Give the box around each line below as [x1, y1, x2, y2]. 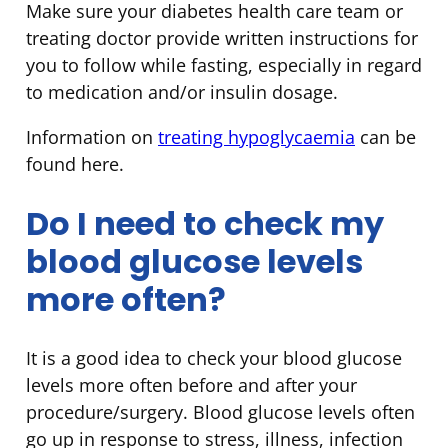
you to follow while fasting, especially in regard [26, 53, 422, 78]
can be [355, 125, 416, 150]
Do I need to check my [26, 200, 384, 246]
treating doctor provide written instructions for [26, 26, 418, 51]
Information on [26, 125, 158, 150]
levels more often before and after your [26, 373, 357, 398]
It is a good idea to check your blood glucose [26, 346, 402, 371]
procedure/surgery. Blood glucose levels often [26, 400, 415, 425]
